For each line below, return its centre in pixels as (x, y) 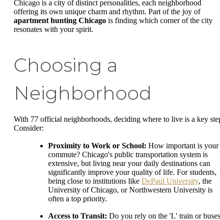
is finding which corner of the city (159, 21)
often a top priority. (78, 198)
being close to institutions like (95, 181)
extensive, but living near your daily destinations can (129, 163)
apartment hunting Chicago (60, 21)
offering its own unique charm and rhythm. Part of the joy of (107, 12)
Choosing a (66, 65)
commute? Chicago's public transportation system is (128, 154)
